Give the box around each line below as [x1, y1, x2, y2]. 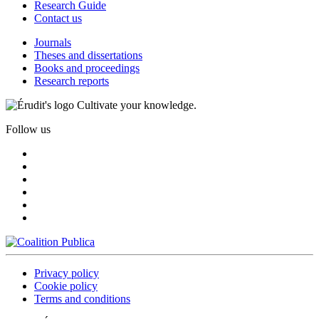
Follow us [6, 123, 51, 136]
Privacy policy [34, 267, 99, 280]
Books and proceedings [34, 62, 140, 75]
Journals [34, 36, 71, 49]
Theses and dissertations [34, 49, 142, 62]
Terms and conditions [34, 293, 130, 305]
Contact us [34, 12, 82, 25]
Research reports [34, 75, 109, 88]
